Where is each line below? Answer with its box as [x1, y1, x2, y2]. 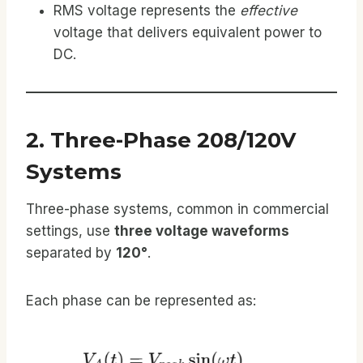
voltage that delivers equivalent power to [53, 23, 322, 41]
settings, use [26, 222, 114, 239]
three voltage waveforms [114, 222, 289, 239]
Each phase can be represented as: [26, 292, 256, 309]
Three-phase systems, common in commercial [26, 200, 329, 217]
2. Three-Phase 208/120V [26, 126, 296, 153]
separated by [26, 244, 116, 261]
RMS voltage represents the [53, 2, 240, 19]
